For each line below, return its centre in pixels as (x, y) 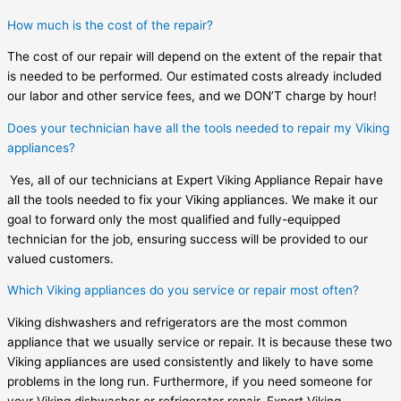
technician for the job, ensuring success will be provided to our (188, 239)
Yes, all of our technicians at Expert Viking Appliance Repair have (196, 179)
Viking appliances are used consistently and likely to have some (190, 362)
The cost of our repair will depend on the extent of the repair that (195, 57)
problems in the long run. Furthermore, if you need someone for (190, 382)
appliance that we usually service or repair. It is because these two (200, 342)
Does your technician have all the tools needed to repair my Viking (198, 128)
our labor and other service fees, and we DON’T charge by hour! (192, 96)
